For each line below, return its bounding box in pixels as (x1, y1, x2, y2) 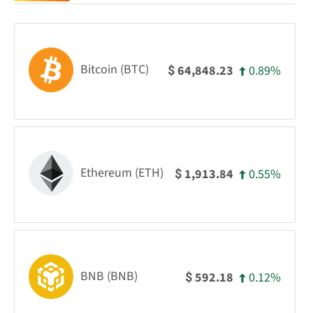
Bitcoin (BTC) (80, 61, 149, 79)
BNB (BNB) (80, 268, 138, 286)
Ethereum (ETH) (80, 164, 163, 182)
